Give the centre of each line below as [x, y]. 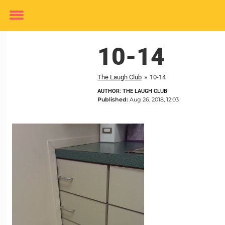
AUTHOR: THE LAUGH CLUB [132, 91]
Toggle [23, 22]
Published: [114, 99]
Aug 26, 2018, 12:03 [154, 99]
